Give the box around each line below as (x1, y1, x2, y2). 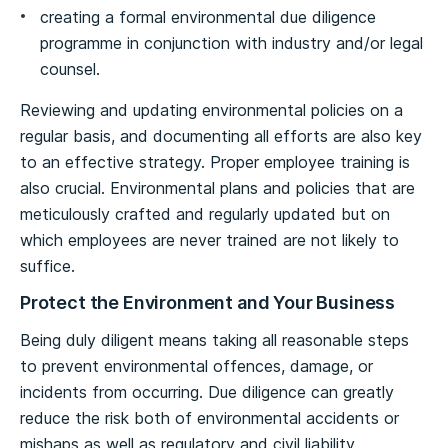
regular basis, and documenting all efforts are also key (20, 126, 422, 146)
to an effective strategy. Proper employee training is (20, 152, 410, 172)
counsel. (40, 59, 100, 79)
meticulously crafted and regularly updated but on (20, 204, 390, 224)
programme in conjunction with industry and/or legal (40, 33, 423, 53)
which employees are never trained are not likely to (20, 230, 399, 250)
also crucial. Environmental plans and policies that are (20, 178, 415, 198)
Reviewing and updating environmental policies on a (20, 100, 403, 120)
